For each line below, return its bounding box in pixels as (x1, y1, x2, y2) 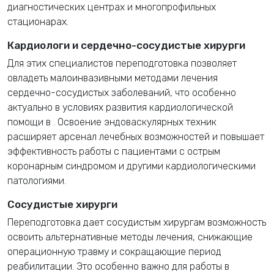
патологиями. (7, 174, 66, 187)
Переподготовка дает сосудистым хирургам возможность (7, 216, 266, 228)
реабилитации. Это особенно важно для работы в (7, 260, 229, 272)
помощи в (7, 116, 53, 128)
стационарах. (7, 15, 68, 28)
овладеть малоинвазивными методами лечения (7, 72, 218, 84)
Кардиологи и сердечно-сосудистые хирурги (7, 39, 245, 51)
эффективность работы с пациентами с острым (7, 145, 220, 157)
